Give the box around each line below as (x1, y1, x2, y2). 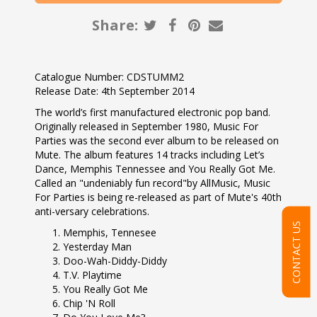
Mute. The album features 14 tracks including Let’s (35, 148, 265, 161)
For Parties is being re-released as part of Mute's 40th (35, 190, 282, 204)
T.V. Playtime (63, 268, 125, 282)
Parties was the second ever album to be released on (35, 134, 279, 147)
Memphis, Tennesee (63, 226, 159, 239)
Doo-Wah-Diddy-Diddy (63, 254, 170, 267)
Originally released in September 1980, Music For (35, 120, 258, 133)
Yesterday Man (63, 240, 134, 253)
